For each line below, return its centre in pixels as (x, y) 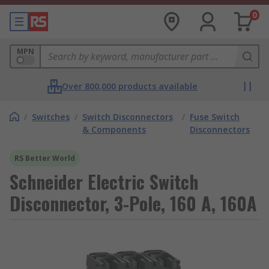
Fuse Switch (215, 117)
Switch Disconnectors (128, 117)
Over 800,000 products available (130, 86)
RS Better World (45, 158)
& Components (114, 129)
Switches (51, 117)
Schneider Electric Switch (104, 182)
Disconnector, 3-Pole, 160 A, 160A (133, 203)
